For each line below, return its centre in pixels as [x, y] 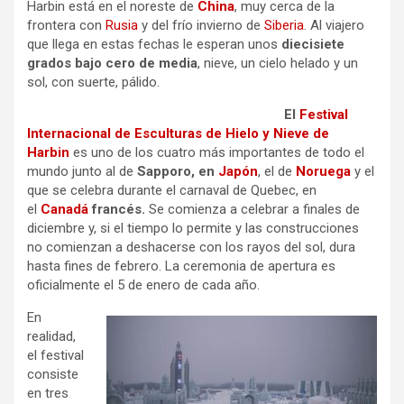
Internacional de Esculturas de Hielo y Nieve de [178, 133]
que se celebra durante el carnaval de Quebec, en [172, 190]
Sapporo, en [178, 171]
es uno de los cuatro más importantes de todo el [217, 152]
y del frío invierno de [201, 25]
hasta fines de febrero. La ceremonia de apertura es [181, 266]
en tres [48, 393]
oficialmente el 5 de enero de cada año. [143, 285]
